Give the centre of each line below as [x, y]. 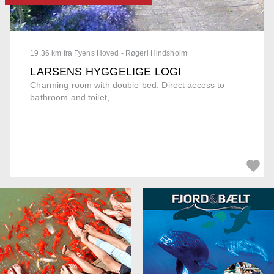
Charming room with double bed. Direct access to [128, 85]
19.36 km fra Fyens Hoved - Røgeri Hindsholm [109, 54]
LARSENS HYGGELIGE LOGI [106, 72]
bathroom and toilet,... [74, 98]
